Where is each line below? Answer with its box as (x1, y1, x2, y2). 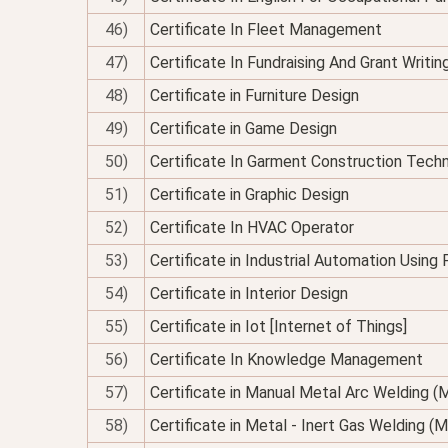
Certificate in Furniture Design (150, 86, 359, 105)
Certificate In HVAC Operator (150, 218, 354, 237)
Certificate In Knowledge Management (150, 350, 423, 369)
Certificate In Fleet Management (150, 20, 382, 39)
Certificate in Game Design (150, 119, 337, 138)
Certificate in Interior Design (150, 284, 348, 303)
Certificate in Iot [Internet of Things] (150, 317, 407, 336)
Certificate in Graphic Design (150, 185, 349, 204)
